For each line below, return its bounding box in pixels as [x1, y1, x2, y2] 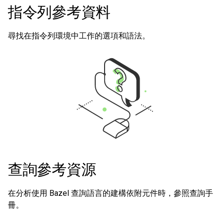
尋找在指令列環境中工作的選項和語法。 [8, 31, 150, 40]
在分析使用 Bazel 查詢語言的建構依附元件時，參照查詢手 [8, 188, 213, 198]
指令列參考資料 [8, 3, 110, 21]
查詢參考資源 [8, 161, 96, 178]
